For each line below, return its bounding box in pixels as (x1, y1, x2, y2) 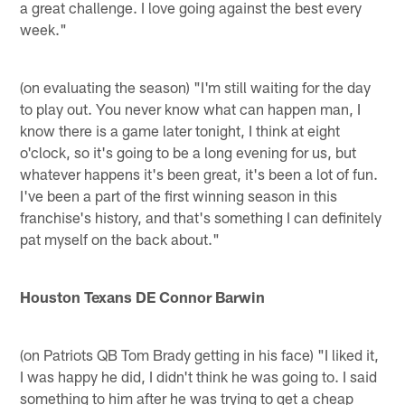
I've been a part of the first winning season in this (20, 185, 338, 204)
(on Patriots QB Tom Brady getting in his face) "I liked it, (20, 344, 380, 363)
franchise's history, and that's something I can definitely (20, 207, 382, 226)
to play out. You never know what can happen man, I (20, 99, 362, 118)
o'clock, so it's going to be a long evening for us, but (20, 142, 357, 161)
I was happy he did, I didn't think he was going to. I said (20, 366, 378, 385)
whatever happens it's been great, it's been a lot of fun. (20, 164, 379, 183)
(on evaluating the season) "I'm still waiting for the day (20, 77, 372, 96)
